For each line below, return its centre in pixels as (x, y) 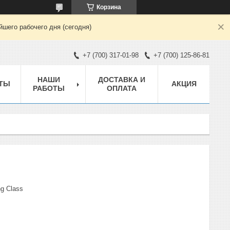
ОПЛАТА (122, 88)
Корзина (109, 7)
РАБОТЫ (49, 88)
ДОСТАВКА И (122, 79)
